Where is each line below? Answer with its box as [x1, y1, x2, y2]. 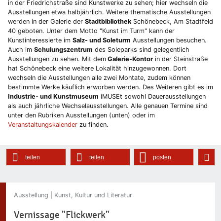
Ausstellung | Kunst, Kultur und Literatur [14, 191, 132, 199]
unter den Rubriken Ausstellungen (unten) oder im [8, 111, 155, 119]
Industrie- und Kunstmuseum [8, 93, 99, 101]
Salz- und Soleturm [73, 37, 131, 44]
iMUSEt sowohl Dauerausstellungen [99, 93, 206, 101]
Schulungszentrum [34, 46, 93, 54]
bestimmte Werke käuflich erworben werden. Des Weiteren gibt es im [8, 83, 213, 91]
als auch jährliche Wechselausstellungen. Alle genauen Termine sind [8, 102, 208, 110]
